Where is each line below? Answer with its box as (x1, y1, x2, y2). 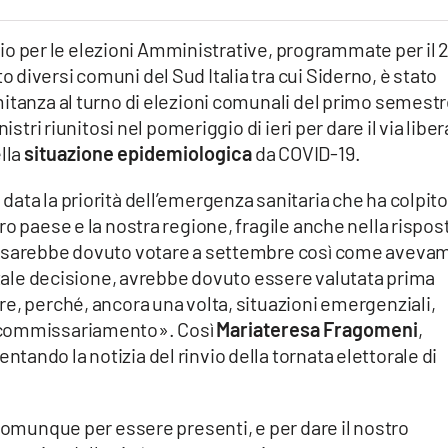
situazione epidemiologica (23, 141, 255, 165)
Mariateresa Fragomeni (216, 317, 419, 341)
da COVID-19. (254, 141, 361, 165)
